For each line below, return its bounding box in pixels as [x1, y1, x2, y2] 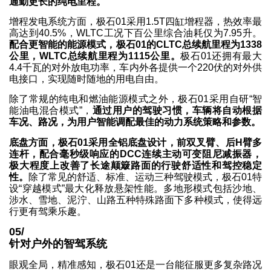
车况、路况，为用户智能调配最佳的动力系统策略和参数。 [9, 117, 261, 128]
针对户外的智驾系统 [9, 238, 107, 250]
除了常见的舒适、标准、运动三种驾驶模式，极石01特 [28, 171, 262, 182]
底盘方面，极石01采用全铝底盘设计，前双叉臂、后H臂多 [9, 137, 262, 148]
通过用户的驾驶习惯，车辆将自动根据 [92, 105, 263, 116]
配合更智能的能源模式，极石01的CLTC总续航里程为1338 [9, 39, 262, 50]
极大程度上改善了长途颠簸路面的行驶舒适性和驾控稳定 [9, 160, 262, 171]
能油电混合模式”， [9, 105, 93, 116]
